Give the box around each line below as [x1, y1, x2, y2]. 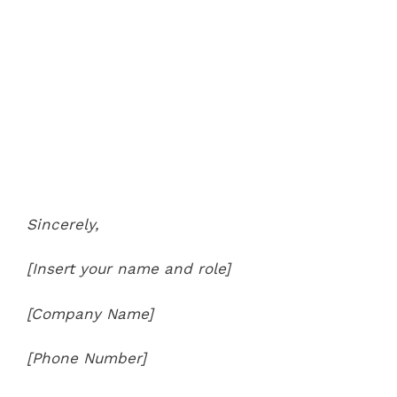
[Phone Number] [27, 349, 146, 367]
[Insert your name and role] [27, 260, 230, 277]
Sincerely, [27, 214, 99, 233]
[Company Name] [27, 304, 153, 323]
